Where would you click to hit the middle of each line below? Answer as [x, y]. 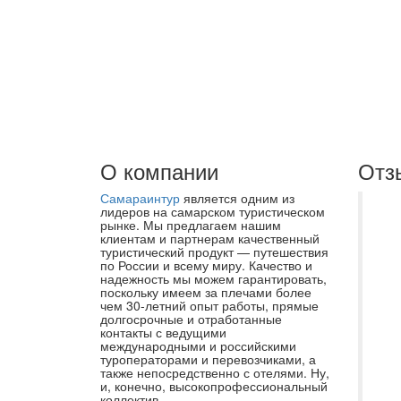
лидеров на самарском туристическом [213, 211]
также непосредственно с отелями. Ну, [215, 372]
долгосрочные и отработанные [191, 319]
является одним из [237, 198]
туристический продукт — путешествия [214, 252]
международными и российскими [198, 346]
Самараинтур [140, 198]
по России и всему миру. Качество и [206, 265]
